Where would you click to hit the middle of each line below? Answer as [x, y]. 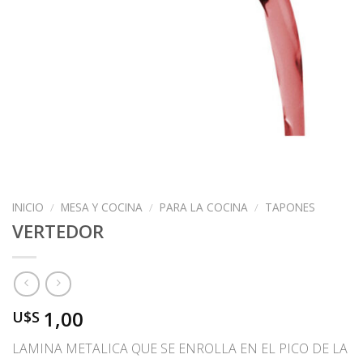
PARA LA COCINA [204, 207]
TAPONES [290, 207]
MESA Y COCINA [102, 207]
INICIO [28, 207]
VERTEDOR [58, 231]
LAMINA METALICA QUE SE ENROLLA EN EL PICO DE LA [180, 349]
